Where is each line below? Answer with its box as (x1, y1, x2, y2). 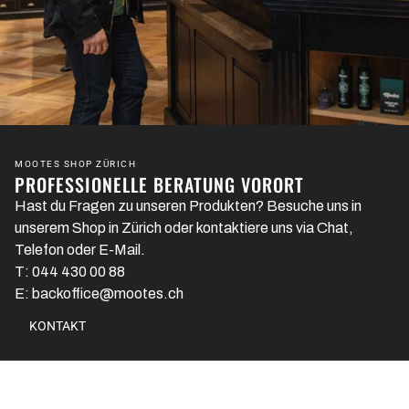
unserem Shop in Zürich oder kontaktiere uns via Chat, (15, 220, 353, 236)
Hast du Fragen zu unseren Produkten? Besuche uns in (15, 198, 362, 215)
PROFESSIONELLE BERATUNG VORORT (15, 171, 304, 199)
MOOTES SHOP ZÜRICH (15, 158, 136, 169)
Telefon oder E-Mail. (15, 242, 145, 258)
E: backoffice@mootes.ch (15, 286, 184, 302)
